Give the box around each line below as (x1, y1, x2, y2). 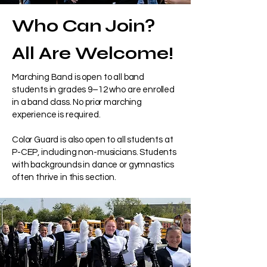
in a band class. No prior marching (12, 98, 142, 107)
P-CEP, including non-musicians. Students (12, 148, 177, 157)
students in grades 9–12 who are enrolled (12, 85, 175, 94)
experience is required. (12, 110, 103, 119)
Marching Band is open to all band (12, 73, 145, 82)
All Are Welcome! (12, 43, 173, 64)
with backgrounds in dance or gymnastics (12, 160, 175, 169)
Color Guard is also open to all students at (12, 135, 173, 144)
